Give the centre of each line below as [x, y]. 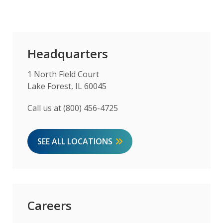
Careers [50, 205]
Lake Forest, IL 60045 [67, 86]
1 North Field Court [63, 74]
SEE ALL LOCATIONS [75, 141]
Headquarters [68, 53]
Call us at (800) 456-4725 [73, 108]
